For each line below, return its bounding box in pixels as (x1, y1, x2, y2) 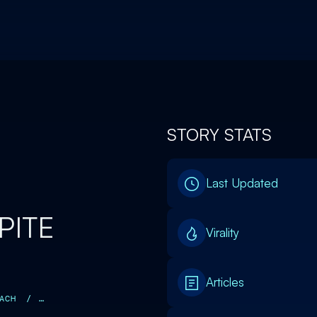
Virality (206, 225, 239, 240)
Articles (206, 275, 244, 289)
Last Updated (206, 175, 278, 190)
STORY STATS (167, 124, 272, 145)
